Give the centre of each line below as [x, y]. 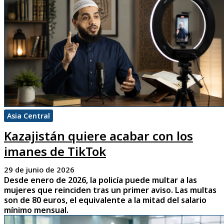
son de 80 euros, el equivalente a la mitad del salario [105, 200]
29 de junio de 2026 [39, 170]
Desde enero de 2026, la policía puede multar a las [100, 180]
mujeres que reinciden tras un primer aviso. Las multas [110, 190]
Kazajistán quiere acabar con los [98, 136]
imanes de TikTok [55, 151]
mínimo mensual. [36, 210]
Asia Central [28, 116]
